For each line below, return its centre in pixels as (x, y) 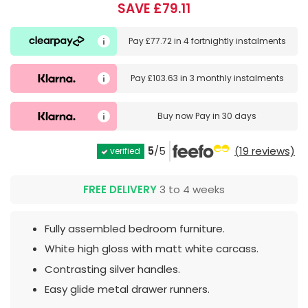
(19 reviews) (265, 151)
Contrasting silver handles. (112, 269)
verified (124, 151)
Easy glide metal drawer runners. (127, 289)
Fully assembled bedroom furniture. (135, 228)
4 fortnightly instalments (234, 41)
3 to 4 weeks (191, 189)
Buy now (177, 115)
